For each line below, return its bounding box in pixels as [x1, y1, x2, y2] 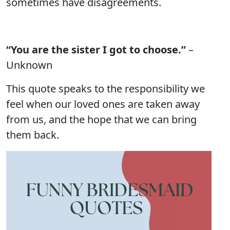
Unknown [6, 58, 52, 72]
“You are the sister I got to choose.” [6, 43, 186, 56]
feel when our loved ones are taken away [6, 97, 200, 111]
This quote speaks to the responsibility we [6, 82, 205, 95]
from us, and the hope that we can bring [6, 112, 197, 126]
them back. [6, 128, 59, 142]
